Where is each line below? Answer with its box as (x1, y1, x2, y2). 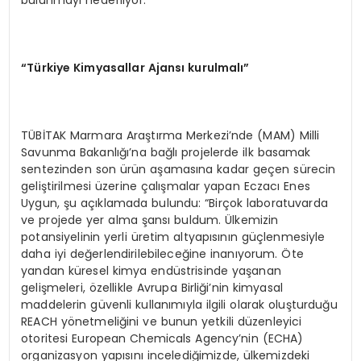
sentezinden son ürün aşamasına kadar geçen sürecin (21, 161, 336, 178)
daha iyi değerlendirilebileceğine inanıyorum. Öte (21, 246, 304, 263)
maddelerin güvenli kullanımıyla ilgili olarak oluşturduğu (21, 297, 338, 313)
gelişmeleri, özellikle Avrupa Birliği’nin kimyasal (21, 280, 284, 297)
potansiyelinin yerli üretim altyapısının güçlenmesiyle (21, 229, 326, 246)
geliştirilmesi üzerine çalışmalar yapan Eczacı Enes (21, 178, 310, 195)
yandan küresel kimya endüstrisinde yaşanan (21, 263, 281, 280)
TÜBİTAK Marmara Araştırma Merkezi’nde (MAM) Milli (21, 127, 320, 144)
